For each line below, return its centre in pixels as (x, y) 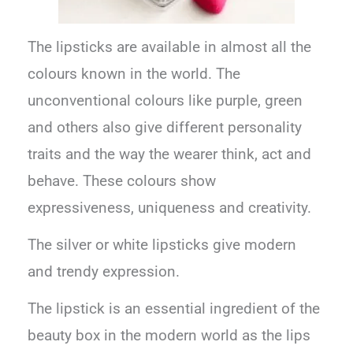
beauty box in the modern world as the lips (169, 336)
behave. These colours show (122, 181)
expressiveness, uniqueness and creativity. (170, 208)
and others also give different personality (165, 127)
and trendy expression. (104, 271)
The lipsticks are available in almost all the (170, 47)
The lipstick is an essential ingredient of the (174, 309)
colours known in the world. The (134, 74)
